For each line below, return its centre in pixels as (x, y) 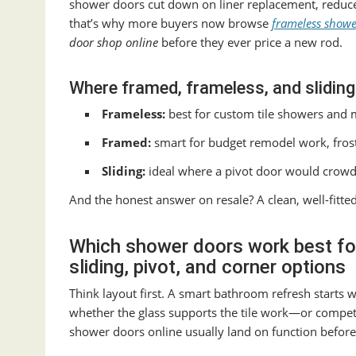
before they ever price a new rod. (250, 43)
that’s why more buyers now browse (170, 23)
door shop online (114, 43)
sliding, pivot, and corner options (207, 267)
